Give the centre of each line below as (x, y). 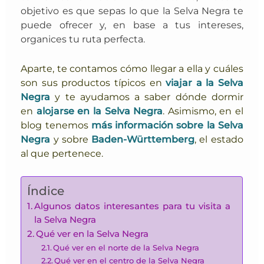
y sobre (71, 139)
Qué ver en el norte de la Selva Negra (126, 247)
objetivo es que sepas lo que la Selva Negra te (132, 11)
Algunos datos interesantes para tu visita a (133, 206)
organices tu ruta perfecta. (83, 39)
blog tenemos (56, 125)
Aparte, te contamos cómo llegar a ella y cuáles (132, 69)
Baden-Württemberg (143, 139)
